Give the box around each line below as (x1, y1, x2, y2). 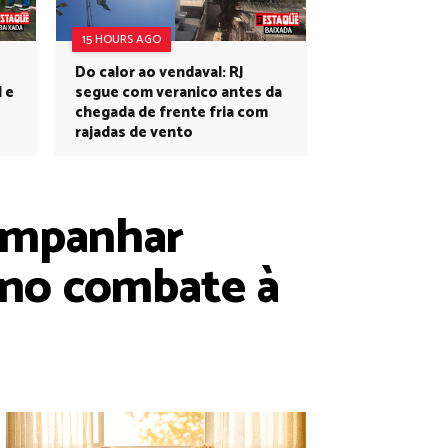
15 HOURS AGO (82, 30, 161, 49)
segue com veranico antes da (75, 80, 282, 105)
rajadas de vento (75, 120, 193, 145)
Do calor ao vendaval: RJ (75, 60, 244, 85)
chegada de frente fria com (75, 100, 268, 125)
